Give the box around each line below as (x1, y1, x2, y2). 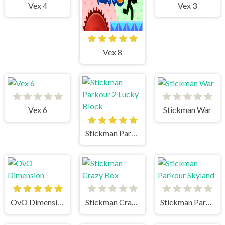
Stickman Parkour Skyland (206, 197, 212, 207)
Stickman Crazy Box (132, 197, 138, 207)
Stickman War (163, 105, 212, 115)
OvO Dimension (57, 197, 63, 207)
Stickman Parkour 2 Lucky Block (131, 128, 138, 138)
